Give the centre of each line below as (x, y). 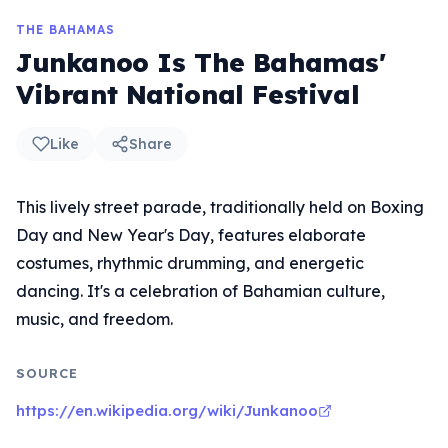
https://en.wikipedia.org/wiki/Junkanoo (167, 410)
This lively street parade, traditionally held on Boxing (220, 207)
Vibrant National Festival (188, 94)
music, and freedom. (94, 319)
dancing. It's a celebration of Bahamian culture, (200, 291)
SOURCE (47, 373)
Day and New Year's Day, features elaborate (191, 235)
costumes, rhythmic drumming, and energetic (190, 263)
